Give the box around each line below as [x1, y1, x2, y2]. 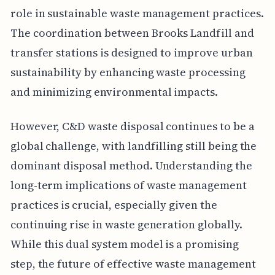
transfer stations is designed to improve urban [10, 45, 253, 61]
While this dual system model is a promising [10, 236, 239, 252]
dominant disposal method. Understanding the [10, 158, 252, 174]
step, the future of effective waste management [10, 256, 256, 272]
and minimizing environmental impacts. [10, 84, 219, 100]
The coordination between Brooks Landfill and [10, 25, 254, 41]
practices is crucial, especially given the [10, 197, 217, 213]
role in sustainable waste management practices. [10, 6, 264, 21]
